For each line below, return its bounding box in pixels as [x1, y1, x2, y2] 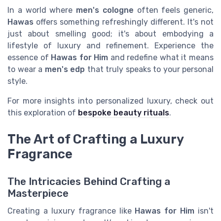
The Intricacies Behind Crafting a [7, 176, 170, 188]
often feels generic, [133, 5, 214, 15]
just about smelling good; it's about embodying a [7, 29, 214, 39]
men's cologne [76, 5, 134, 15]
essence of [7, 53, 51, 63]
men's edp [44, 65, 85, 74]
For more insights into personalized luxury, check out [7, 96, 214, 106]
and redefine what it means [108, 53, 214, 63]
